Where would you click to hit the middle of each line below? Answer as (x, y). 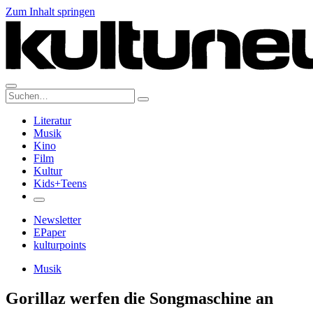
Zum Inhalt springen (50, 12)
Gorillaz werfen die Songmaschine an (139, 298)
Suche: (20, 94)
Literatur (52, 121)
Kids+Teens (60, 183)
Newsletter (57, 220)
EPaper (50, 232)
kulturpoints (60, 245)
